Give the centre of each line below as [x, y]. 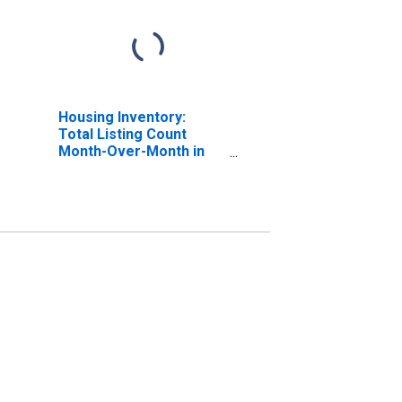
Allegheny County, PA [130, 168]
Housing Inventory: [122, 117]
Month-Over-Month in [131, 151]
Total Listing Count [122, 134]
